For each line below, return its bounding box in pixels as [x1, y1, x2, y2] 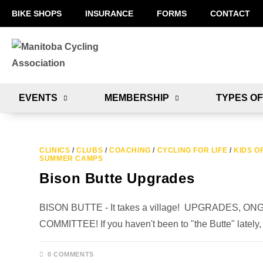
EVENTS [18, 93, 58, 103]
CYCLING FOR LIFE [157, 146, 228, 154]
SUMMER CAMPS [39, 154, 103, 163]
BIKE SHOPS [12, 9, 62, 18]
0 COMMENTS [47, 251, 94, 258]
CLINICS [39, 146, 70, 154]
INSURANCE [85, 9, 133, 18]
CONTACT [210, 9, 250, 18]
